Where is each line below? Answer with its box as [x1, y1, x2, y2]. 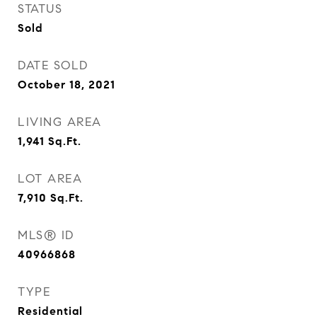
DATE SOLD [18, 58, 88, 73]
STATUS [18, 1, 62, 16]
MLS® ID [18, 228, 74, 243]
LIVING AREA [18, 115, 102, 129]
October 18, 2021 [18, 78, 115, 91]
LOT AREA [18, 171, 82, 186]
